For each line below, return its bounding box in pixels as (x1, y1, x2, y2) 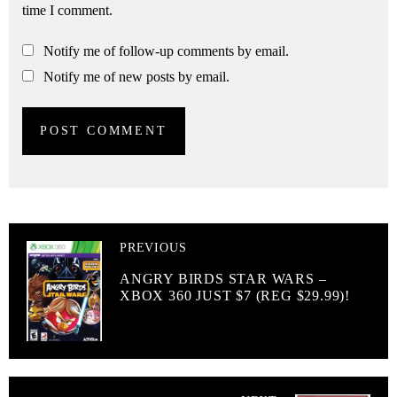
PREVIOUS (120, 241, 187, 255)
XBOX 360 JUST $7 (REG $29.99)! (120, 288, 351, 304)
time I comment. (22, 3, 113, 19)
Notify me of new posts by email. (43, 69, 230, 85)
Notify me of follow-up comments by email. (43, 43, 289, 59)
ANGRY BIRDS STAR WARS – (120, 271, 327, 287)
